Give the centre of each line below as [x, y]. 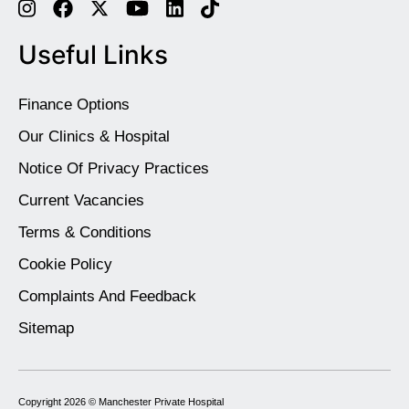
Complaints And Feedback [107, 297]
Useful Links [93, 55]
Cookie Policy [65, 265]
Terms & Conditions [85, 233]
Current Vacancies [81, 201]
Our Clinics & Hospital [94, 137]
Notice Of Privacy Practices [114, 169]
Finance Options [74, 105]
